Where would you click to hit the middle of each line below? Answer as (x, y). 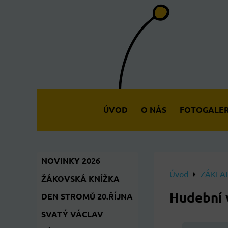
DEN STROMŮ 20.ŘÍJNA (87, 196)
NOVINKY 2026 (71, 161)
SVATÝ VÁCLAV (72, 214)
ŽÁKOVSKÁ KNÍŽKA (80, 178)
